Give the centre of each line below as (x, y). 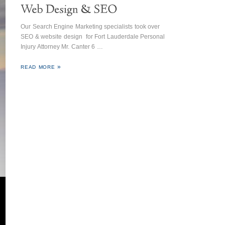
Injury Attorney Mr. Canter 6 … (62, 47)
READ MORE (38, 67)
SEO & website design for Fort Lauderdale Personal (93, 37)
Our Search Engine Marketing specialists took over (91, 27)
